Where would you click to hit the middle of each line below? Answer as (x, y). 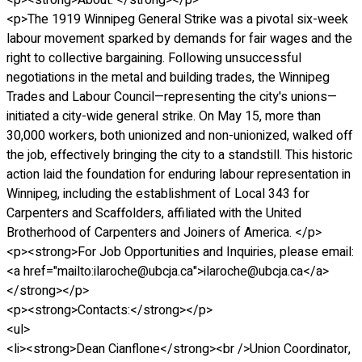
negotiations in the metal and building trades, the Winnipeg (168, 78)
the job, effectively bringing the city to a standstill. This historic (179, 156)
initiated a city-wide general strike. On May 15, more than (164, 117)
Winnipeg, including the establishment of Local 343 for (158, 194)
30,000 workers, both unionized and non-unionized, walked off (179, 136)
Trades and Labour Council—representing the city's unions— (172, 97)
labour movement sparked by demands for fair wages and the (179, 39)
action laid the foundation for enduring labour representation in (179, 175)
